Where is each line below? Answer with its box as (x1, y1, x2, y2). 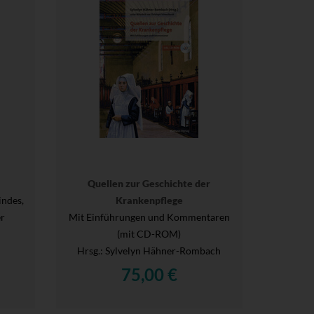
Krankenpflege (115, 193, 183, 206)
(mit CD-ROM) (117, 227, 182, 240)
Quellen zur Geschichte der (88, 177, 211, 189)
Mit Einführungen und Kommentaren (68, 210, 230, 223)
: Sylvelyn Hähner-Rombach (100, 244, 221, 257)
